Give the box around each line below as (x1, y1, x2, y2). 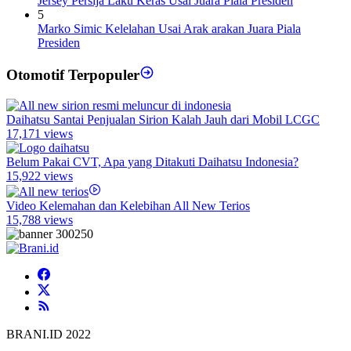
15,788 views (6, 212, 73, 226)
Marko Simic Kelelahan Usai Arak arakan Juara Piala (38, 22, 301, 36)
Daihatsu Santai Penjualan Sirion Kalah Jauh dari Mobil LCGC (6, 112, 320, 126)
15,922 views (6, 168, 73, 183)
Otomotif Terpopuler (6, 66, 139, 83)
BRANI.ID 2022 (6, 327, 91, 341)
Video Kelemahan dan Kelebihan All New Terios (6, 198, 250, 212)
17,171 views (6, 126, 73, 140)
